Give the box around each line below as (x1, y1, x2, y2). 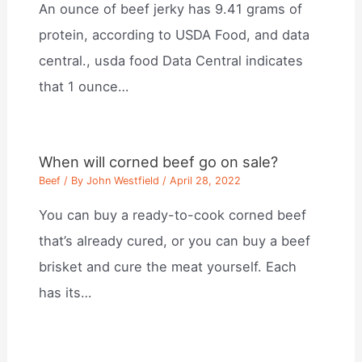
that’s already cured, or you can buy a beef (39, 232, 311, 249)
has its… (39, 284, 92, 301)
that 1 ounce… (39, 78, 129, 95)
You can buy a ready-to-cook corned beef (39, 206, 307, 223)
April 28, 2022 (170, 175, 242, 187)
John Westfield (86, 175, 160, 187)
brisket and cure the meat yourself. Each (39, 258, 297, 275)
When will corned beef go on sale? (39, 152, 279, 170)
